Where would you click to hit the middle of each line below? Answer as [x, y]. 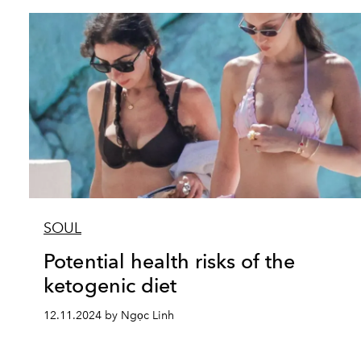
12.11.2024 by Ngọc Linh [109, 315]
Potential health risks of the [170, 261]
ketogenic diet [110, 285]
